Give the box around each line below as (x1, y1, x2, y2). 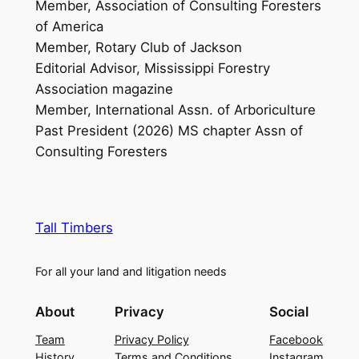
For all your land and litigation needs (34, 264, 227, 279)
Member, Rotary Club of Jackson (34, 38, 242, 55)
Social (269, 303, 309, 320)
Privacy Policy (114, 332, 189, 346)
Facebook (269, 332, 324, 346)
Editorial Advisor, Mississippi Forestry (34, 59, 270, 76)
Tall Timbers (34, 220, 113, 236)
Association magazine (34, 80, 173, 97)
